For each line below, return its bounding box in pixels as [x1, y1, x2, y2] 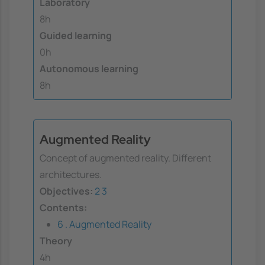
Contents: [40, 201, 87, 214]
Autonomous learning [40, 62, 138, 75]
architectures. [40, 167, 102, 181]
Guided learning [40, 28, 112, 42]
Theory [40, 234, 72, 247]
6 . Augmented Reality [57, 217, 151, 231]
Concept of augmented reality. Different [40, 151, 211, 164]
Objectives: [40, 184, 93, 198]
